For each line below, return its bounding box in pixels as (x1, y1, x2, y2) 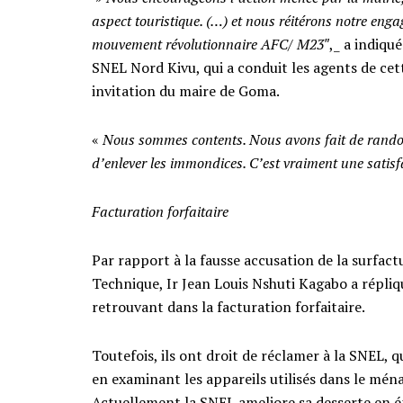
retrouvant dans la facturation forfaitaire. (92, 296, 365, 317)
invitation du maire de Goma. (92, 80, 280, 101)
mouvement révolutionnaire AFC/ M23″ (92, 33, 329, 54)
